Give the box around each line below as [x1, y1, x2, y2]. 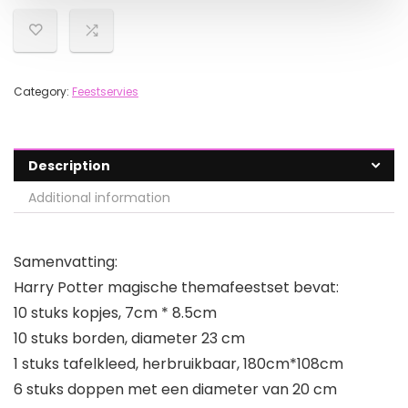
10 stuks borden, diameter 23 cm [14, 328, 245, 350]
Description [28, 157, 110, 176]
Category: [14, 84, 72, 100]
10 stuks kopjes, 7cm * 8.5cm [14, 302, 217, 324]
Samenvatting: [14, 251, 117, 273]
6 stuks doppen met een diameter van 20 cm [14, 379, 337, 401]
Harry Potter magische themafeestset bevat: [14, 277, 339, 299]
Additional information [28, 189, 170, 208]
